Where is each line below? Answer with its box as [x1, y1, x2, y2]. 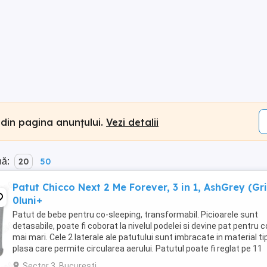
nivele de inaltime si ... [13, 255, 94, 265]
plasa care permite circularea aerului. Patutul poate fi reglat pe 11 [13, 244, 262, 253]
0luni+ [13, 194, 42, 206]
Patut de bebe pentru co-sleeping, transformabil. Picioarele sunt [13, 210, 258, 219]
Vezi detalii [106, 116, 159, 128]
